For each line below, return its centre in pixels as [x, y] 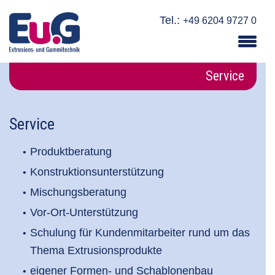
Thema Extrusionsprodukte [96, 251]
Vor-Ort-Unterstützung [84, 213]
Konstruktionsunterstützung [97, 172]
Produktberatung [71, 152]
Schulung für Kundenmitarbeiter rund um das [140, 233]
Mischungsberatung [78, 192]
